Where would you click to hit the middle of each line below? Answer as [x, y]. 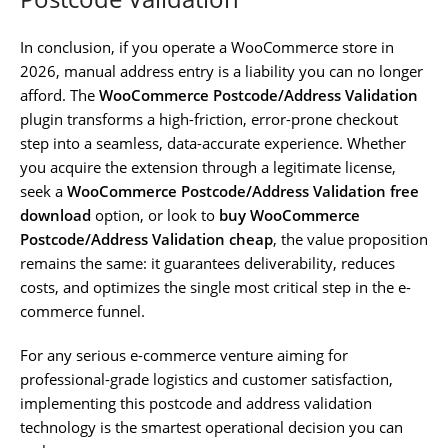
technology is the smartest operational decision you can [211, 426]
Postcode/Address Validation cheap [146, 238]
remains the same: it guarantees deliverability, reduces [207, 262]
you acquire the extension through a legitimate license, [208, 166]
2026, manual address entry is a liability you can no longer [221, 70]
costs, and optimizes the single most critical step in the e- [215, 286]
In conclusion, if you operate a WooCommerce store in [207, 46]
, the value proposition [350, 238]
